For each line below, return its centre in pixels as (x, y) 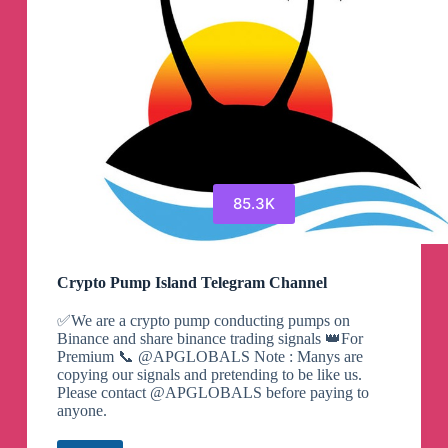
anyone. (81, 410)
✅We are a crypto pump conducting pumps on (203, 320)
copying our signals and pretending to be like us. (209, 374)
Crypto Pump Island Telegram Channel (191, 282)
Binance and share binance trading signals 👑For (209, 338)
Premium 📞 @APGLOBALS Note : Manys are (209, 356)
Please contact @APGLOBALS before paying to (212, 392)
